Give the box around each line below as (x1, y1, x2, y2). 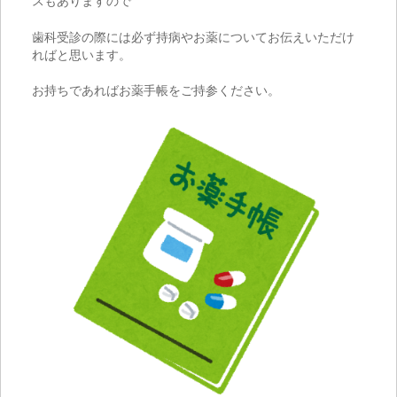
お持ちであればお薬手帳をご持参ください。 (32, 83, 280, 98)
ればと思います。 (32, 47, 131, 62)
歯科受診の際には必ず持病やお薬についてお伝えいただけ (32, 29, 354, 44)
